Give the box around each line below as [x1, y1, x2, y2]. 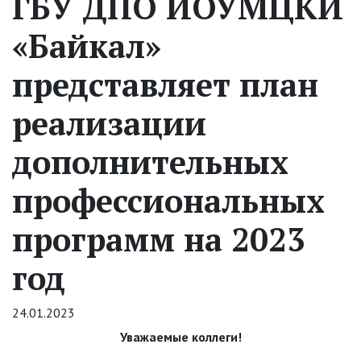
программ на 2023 [12, 217, 305, 260]
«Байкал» [12, 23, 161, 67]
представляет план [12, 62, 318, 106]
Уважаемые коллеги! [119, 328, 242, 345]
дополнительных [12, 139, 288, 183]
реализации [12, 101, 206, 144]
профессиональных [12, 178, 325, 222]
